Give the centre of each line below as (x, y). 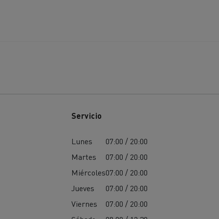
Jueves (83, 188)
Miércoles (88, 172)
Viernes (84, 203)
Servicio (87, 115)
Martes (84, 156)
